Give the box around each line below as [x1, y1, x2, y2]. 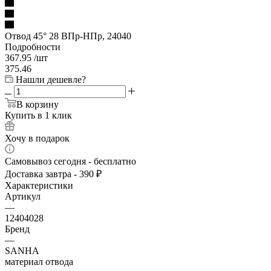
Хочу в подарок [5, 132, 70, 143]
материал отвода [5, 256, 73, 267]
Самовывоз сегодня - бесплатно [5, 155, 136, 166]
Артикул [5, 191, 41, 201]
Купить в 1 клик [5, 109, 72, 120]
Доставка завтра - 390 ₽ [5, 168, 102, 179]
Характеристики [5, 180, 73, 191]
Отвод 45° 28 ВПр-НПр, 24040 [5, 30, 131, 41]
